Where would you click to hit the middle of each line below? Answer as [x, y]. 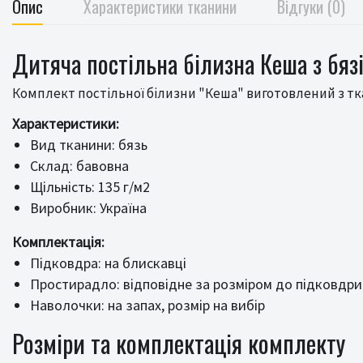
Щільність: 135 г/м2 [90, 187]
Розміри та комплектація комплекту [179, 343]
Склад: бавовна [79, 166]
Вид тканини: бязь [89, 145]
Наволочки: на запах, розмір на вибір [147, 305]
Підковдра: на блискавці [108, 263]
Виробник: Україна [88, 208]
